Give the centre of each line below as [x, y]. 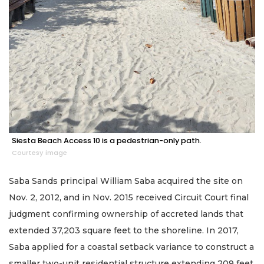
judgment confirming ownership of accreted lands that [126, 214]
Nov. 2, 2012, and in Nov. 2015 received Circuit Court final [129, 198]
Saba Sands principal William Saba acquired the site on [126, 181]
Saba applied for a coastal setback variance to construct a [131, 247]
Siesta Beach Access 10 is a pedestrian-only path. [107, 141]
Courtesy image [39, 153]
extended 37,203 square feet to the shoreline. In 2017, [124, 231]
